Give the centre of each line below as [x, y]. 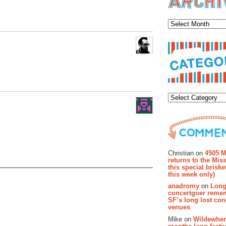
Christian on [186, 153]
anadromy [184, 186]
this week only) [191, 174]
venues [179, 207]
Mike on [181, 219]
